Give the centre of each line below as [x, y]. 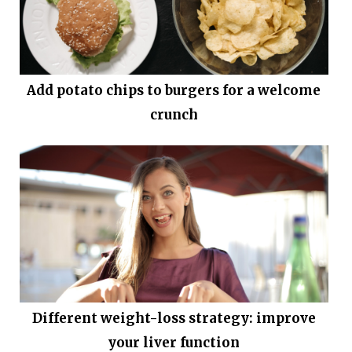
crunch [174, 115]
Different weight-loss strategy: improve [174, 319]
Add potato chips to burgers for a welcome [174, 91]
